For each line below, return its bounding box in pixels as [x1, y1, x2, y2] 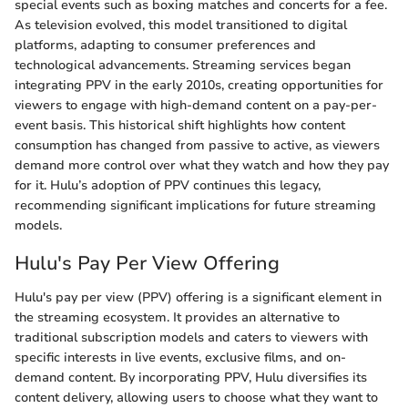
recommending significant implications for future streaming [15, 196, 376, 214]
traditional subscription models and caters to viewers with [15, 329, 368, 347]
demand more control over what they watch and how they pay [15, 156, 389, 174]
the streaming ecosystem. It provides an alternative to [15, 309, 340, 327]
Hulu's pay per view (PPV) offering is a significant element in [15, 289, 382, 307]
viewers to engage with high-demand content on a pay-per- [15, 96, 377, 114]
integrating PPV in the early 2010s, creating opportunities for [15, 76, 383, 94]
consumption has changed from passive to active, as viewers [15, 136, 380, 154]
